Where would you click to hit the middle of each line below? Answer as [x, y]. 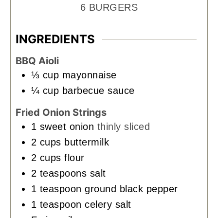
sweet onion [67, 126]
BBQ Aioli [37, 61]
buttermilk [87, 142]
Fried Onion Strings [61, 112]
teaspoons [63, 173]
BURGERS [113, 8]
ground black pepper [131, 189]
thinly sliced [124, 126]
